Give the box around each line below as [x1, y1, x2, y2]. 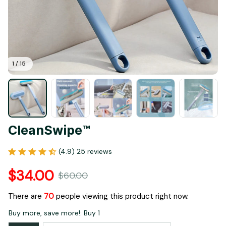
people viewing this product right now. [54, 191, 189, 201]
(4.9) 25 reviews [59, 146, 112, 156]
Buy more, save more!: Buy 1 [9, 208, 100, 217]
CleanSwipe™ [8, 119, 90, 142]
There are [8, 191, 44, 201]
